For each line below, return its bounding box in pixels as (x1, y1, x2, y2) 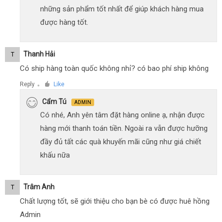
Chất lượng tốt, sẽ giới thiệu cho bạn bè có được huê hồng (20, 197, 210, 206)
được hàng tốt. (40, 18, 88, 27)
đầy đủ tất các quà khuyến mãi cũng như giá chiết (40, 137, 201, 147)
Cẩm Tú (42, 98, 66, 106)
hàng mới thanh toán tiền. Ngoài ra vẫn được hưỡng (40, 124, 208, 133)
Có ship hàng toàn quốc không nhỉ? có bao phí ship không (20, 64, 209, 73)
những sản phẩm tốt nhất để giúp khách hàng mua (40, 4, 204, 14)
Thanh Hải (23, 50, 55, 58)
